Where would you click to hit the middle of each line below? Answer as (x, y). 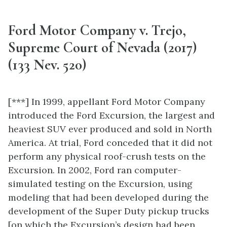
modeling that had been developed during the (108, 197)
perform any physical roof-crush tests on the (107, 156)
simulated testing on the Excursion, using (100, 183)
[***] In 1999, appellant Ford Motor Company (107, 101)
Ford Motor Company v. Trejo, (97, 30)
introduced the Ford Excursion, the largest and (111, 115)
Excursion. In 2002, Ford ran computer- (95, 170)
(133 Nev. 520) (47, 65)
